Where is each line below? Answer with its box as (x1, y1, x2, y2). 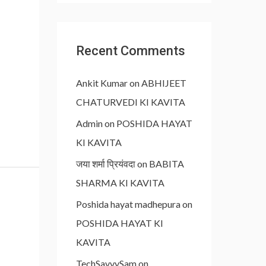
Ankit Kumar (76, 77, 128, 88)
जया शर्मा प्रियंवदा (76, 158, 135, 169)
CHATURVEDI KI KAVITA (76, 96, 185, 107)
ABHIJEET (141, 77, 186, 88)
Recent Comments (76, 43, 185, 58)
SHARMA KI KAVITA (76, 177, 164, 188)
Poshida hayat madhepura (76, 198, 180, 210)
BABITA (149, 158, 184, 169)
